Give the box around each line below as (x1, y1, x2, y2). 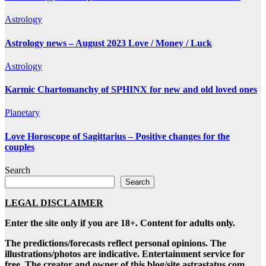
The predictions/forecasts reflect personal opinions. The (5, 238, 226, 249)
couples (5, 141, 34, 152)
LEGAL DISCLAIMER (5, 198, 103, 208)
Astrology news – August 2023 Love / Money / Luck (5, 37, 212, 48)
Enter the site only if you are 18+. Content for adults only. (5, 218, 235, 229)
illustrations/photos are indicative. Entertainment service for (5, 249, 245, 259)
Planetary (5, 107, 40, 118)
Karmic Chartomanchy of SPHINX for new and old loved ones (5, 84, 257, 95)
